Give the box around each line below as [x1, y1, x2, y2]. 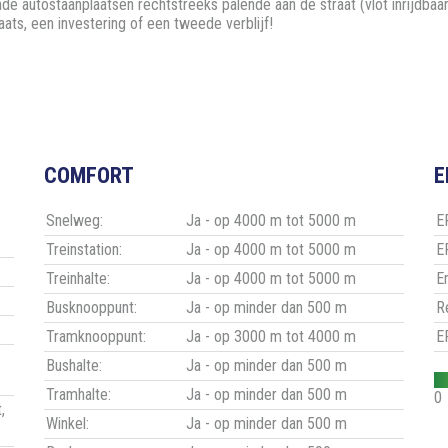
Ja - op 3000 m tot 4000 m [186, 327, 356, 347]
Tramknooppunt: [46, 327, 146, 347]
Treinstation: [46, 240, 122, 260]
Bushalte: [46, 356, 102, 376]
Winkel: [46, 414, 89, 434]
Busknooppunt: [46, 298, 137, 318]
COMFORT [44, 162, 134, 189]
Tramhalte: [46, 385, 111, 405]
